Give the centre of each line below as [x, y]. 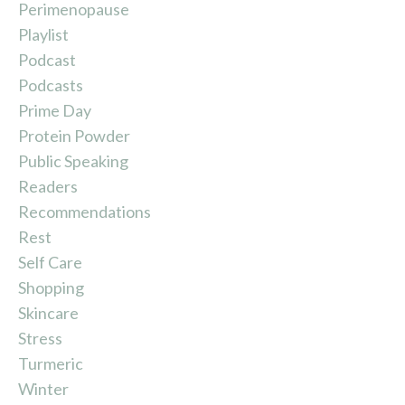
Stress [40, 338]
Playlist [43, 34]
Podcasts [51, 85]
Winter [43, 388]
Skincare [48, 312]
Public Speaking [73, 160]
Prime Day [55, 110]
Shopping [51, 287]
